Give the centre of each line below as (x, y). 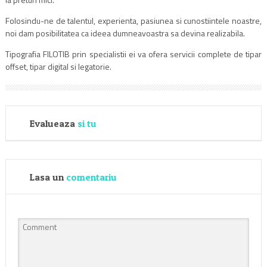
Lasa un (48, 177)
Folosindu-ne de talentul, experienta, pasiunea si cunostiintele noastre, (133, 20)
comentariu (91, 177)
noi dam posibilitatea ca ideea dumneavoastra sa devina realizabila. (125, 33)
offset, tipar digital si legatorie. (58, 66)
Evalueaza (53, 123)
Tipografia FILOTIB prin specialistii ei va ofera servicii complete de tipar (133, 54)
